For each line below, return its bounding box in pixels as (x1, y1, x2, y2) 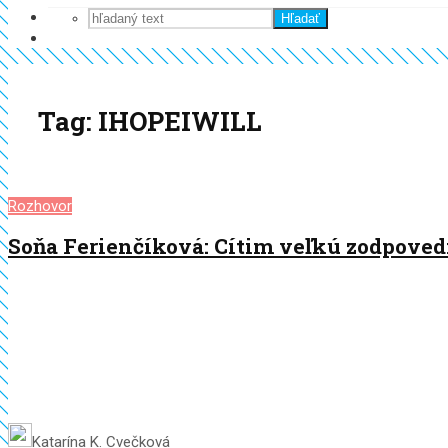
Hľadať (281, 11, 320, 26)
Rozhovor (8, 196, 72, 215)
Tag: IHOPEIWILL (38, 104, 262, 139)
